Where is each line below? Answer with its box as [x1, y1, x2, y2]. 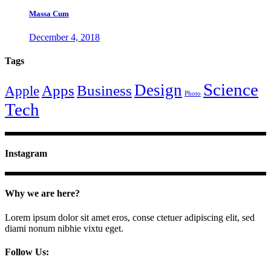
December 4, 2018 [29, 32, 100, 43]
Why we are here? [5, 188, 80, 199]
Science [203, 79, 258, 99]
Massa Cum [29, 8, 69, 18]
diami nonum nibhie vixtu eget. [5, 223, 123, 233]
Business [77, 82, 132, 99]
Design [134, 80, 182, 99]
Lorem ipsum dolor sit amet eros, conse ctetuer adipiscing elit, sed [5, 212, 255, 223]
